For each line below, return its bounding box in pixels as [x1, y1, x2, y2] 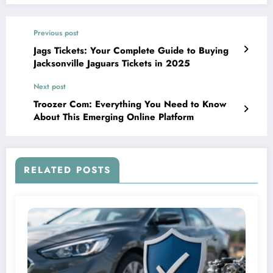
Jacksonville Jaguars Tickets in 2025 [34, 57, 190, 71]
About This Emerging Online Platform [34, 110, 194, 124]
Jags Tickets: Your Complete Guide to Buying [34, 44, 229, 58]
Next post [34, 81, 66, 93]
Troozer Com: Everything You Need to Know [34, 97, 226, 112]
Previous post [34, 27, 79, 39]
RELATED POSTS [24, 163, 111, 177]
